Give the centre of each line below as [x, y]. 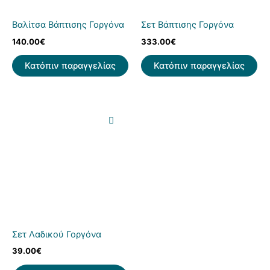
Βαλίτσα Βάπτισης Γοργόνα [68, 25]
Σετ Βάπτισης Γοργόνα [187, 25]
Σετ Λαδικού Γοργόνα [57, 234]
